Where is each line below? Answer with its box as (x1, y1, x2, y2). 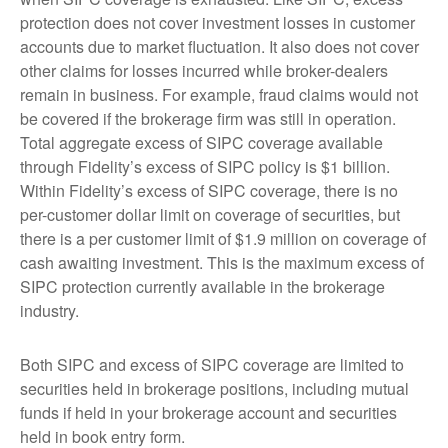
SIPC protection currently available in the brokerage (20, 274, 385, 298)
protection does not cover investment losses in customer (20, 10, 415, 34)
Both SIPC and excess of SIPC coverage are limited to (20, 352, 404, 376)
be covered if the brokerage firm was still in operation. (20, 106, 396, 130)
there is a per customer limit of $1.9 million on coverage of (20, 226, 426, 250)
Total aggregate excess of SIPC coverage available (20, 130, 383, 154)
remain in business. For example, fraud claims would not (20, 82, 418, 106)
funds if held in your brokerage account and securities (20, 400, 397, 424)
